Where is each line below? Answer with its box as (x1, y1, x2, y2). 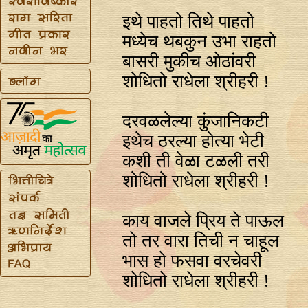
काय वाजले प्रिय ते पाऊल (122, 210, 285, 231)
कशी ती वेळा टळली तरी (122, 151, 270, 171)
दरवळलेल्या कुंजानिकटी (122, 111, 269, 131)
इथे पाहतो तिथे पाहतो (122, 11, 255, 32)
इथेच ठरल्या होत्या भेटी (122, 131, 265, 151)
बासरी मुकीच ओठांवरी (122, 51, 256, 71)
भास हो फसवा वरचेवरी (122, 250, 263, 271)
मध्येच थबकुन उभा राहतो (122, 31, 277, 52)
